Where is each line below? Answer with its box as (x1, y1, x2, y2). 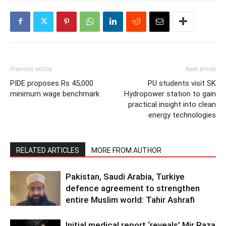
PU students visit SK (148, 78, 216, 88)
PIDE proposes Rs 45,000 (10, 78, 93, 88)
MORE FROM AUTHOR (91, 146, 161, 154)
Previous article (10, 65, 52, 73)
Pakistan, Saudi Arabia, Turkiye (66, 171, 185, 182)
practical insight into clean (128, 99, 216, 109)
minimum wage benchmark (10, 89, 99, 98)
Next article (186, 65, 216, 73)
